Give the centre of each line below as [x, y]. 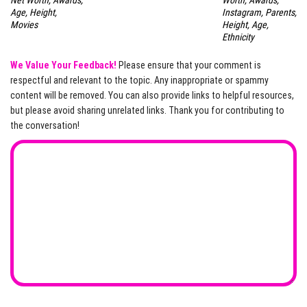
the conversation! [45, 126]
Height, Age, [245, 25]
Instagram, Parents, [259, 13]
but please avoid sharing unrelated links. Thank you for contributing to [147, 111]
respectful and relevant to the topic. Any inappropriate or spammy [139, 81]
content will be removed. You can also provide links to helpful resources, [152, 96]
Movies [24, 25]
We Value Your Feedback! [63, 65]
